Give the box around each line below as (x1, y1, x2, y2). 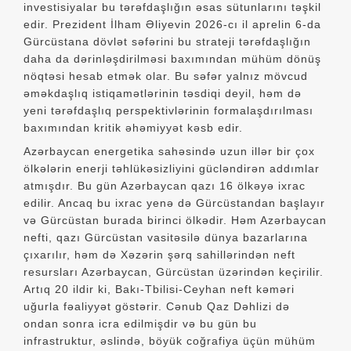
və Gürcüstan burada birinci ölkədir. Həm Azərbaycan (24, 213, 327, 226)
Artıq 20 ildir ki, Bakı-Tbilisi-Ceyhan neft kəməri (24, 282, 295, 295)
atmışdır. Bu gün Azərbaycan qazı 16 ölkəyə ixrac (24, 179, 306, 192)
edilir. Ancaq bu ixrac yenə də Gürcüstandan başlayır (24, 196, 326, 209)
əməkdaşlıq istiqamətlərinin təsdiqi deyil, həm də (24, 86, 302, 100)
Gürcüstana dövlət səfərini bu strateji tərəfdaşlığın (24, 34, 312, 48)
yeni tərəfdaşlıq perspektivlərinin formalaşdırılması (24, 103, 314, 117)
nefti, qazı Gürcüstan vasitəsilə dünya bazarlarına (24, 230, 309, 244)
